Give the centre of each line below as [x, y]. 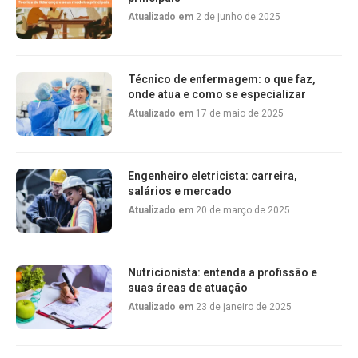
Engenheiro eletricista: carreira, [213, 176]
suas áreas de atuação [188, 288]
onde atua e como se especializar [217, 94]
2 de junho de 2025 [238, 17]
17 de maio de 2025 [240, 113]
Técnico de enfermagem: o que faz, [222, 79]
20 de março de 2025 [243, 210]
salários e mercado [180, 191]
